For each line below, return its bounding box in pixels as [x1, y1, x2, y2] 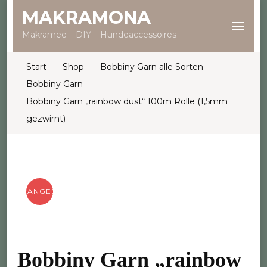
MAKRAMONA [21, 7, 151, 29]
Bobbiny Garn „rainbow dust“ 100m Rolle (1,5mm [26, 96, 228, 107]
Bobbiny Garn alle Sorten [100, 61, 203, 72]
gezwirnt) [26, 113, 66, 124]
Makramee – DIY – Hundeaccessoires [21, 29, 176, 40]
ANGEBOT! [27, 187, 72, 196]
